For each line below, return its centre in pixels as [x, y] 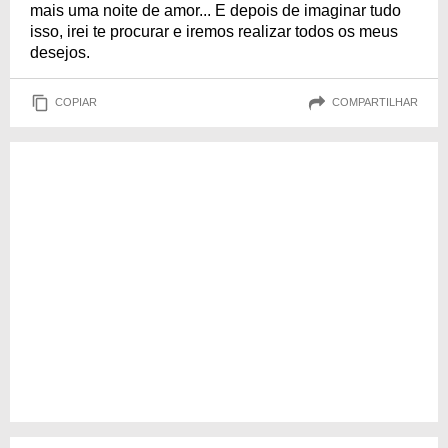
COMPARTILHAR [375, 102]
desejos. [60, 52]
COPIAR [76, 102]
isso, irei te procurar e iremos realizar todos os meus [214, 31]
